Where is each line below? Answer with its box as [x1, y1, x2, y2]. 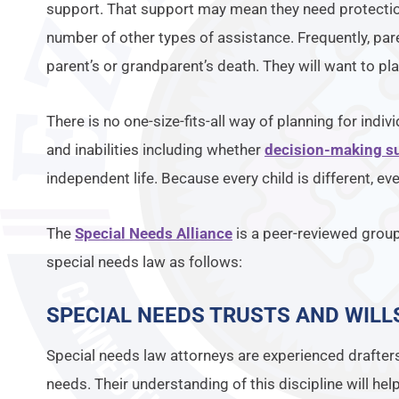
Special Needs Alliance [75, 224, 232, 242]
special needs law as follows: [46, 253, 242, 271]
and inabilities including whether [46, 141, 265, 159]
